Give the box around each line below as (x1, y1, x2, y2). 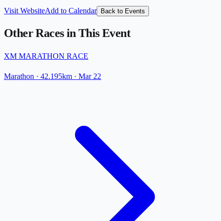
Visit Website (4, 6, 45, 15)
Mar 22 (78, 72, 101, 81)
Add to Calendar (45, 6, 97, 15)
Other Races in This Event (4, 27, 130, 40)
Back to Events (101, 7, 145, 15)
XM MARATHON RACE (4, 52, 88, 61)
